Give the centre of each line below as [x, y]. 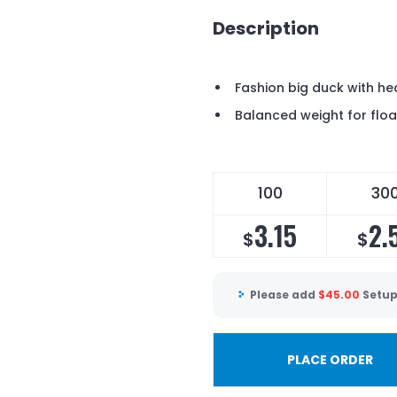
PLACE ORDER [330, 359]
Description [266, 28]
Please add [284, 295]
